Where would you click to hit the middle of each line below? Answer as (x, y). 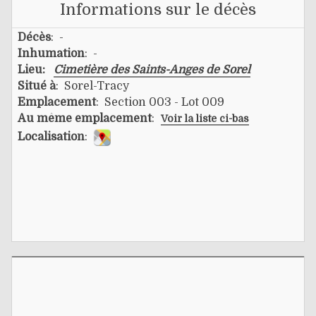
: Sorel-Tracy (92, 86)
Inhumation (51, 53)
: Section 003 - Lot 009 (160, 102)
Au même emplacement (85, 118)
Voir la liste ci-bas (205, 118)
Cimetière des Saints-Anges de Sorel (152, 69)
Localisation (51, 136)
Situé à (37, 86)
